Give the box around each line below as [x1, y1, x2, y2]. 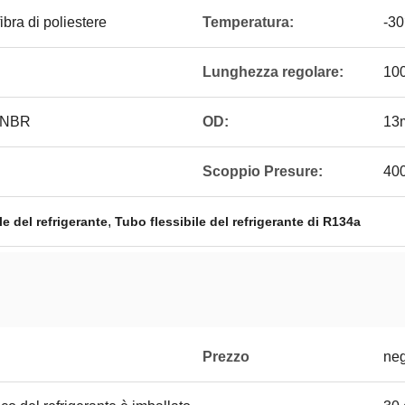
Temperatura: [202, 14, 294, 30]
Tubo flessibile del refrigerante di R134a [115, 214, 361, 229]
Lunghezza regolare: [202, 64, 344, 80]
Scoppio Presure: [202, 164, 323, 179]
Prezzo [202, 349, 250, 364]
